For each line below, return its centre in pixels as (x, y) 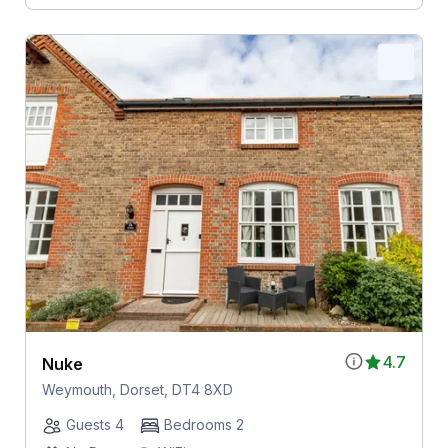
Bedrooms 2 (203, 425)
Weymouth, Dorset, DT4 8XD (137, 390)
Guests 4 (94, 425)
